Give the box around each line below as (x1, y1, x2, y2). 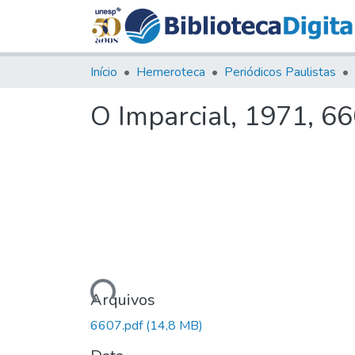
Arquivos (90, 288, 155, 311)
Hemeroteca (136, 63, 205, 81)
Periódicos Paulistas (224, 63, 336, 81)
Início (90, 63, 117, 81)
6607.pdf (90, 316, 146, 334)
